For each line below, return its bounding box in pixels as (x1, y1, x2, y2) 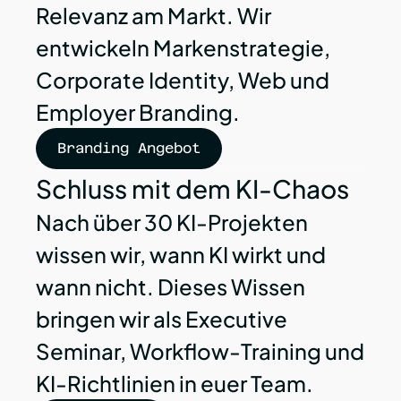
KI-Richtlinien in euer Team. (36, 370, 313, 397)
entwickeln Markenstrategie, (36, 34, 330, 62)
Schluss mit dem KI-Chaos (36, 173, 349, 205)
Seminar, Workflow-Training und (36, 337, 364, 365)
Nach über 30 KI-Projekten (36, 209, 308, 236)
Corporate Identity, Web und (36, 66, 329, 94)
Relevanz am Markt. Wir (36, 2, 271, 30)
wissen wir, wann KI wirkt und (36, 241, 326, 269)
